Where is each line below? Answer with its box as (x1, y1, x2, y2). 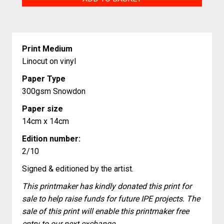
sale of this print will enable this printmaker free (22, 206, 189, 216)
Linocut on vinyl (22, 56, 76, 66)
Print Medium (22, 44, 72, 53)
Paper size (22, 104, 63, 113)
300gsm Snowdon (22, 86, 85, 96)
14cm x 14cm (22, 116, 69, 126)
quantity (21, 6, 51, 16)
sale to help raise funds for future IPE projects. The (22, 194, 200, 203)
